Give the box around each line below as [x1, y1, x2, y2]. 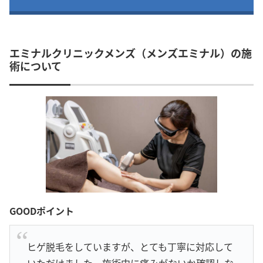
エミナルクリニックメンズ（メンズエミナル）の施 [9, 45, 252, 61]
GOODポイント [9, 203, 74, 218]
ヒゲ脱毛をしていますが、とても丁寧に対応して [26, 240, 233, 254]
